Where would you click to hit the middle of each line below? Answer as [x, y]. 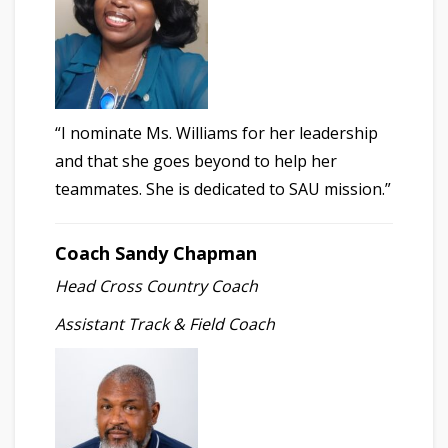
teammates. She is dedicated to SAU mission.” [223, 188]
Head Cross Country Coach [156, 285]
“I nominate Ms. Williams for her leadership [216, 132]
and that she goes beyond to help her [196, 160]
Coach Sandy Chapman [156, 252]
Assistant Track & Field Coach [165, 323]
